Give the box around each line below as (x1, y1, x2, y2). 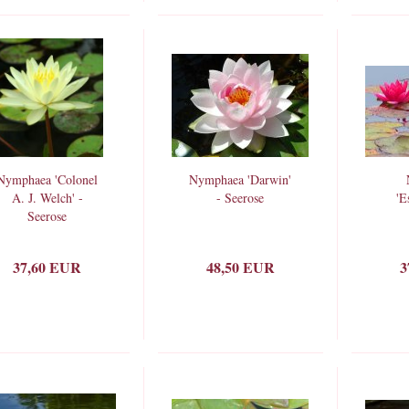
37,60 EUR (13, 257, 82, 278)
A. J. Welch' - (11, 189, 83, 206)
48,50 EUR (206, 257, 276, 278)
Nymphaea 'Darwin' (189, 171, 292, 188)
